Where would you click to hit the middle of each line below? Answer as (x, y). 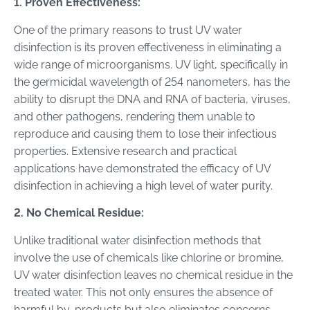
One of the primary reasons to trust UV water (128, 30)
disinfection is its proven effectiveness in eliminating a (148, 47)
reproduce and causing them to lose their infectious (145, 134)
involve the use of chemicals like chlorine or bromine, (149, 257)
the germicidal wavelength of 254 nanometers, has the (152, 82)
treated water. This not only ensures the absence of (143, 292)
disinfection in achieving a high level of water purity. (143, 185)
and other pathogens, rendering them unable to (135, 116)
